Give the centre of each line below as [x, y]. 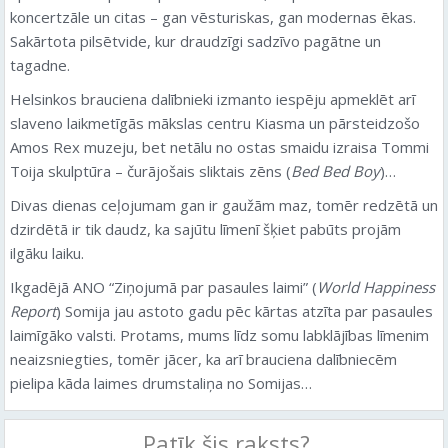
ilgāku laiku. [47, 253]
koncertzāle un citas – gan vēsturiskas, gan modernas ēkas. [213, 17]
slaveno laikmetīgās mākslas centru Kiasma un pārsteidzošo [215, 123]
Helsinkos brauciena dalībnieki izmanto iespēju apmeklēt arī [212, 99]
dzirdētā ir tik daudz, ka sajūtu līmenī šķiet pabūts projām [205, 229]
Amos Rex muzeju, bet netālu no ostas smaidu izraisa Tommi [219, 147]
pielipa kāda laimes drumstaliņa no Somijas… [161, 383]
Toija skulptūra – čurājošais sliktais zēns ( [150, 171]
